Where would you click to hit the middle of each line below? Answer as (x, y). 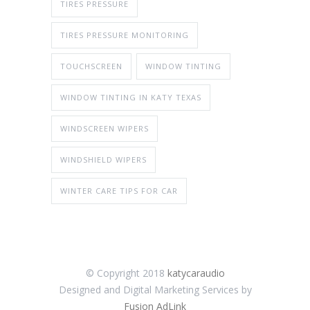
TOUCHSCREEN (91, 66)
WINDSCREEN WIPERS (104, 129)
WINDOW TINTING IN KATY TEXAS (131, 98)
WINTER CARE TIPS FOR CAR (119, 191)
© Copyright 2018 (126, 273)
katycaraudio (196, 273)
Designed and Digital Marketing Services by (155, 290)
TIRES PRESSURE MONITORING (125, 35)
